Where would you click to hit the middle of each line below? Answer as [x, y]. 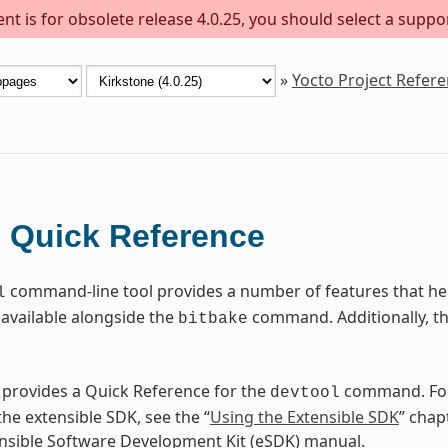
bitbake [212, 319]
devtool [304, 393]
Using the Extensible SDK [304, 417]
